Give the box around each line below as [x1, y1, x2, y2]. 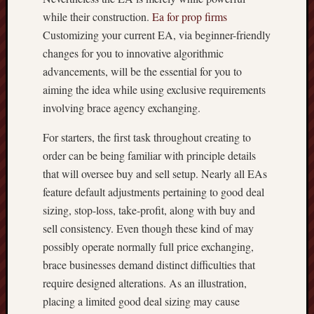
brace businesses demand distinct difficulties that [43, 257, 255, 272]
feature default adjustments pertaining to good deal [43, 184, 264, 199]
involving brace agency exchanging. [43, 100, 200, 115]
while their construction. [43, 9, 152, 24]
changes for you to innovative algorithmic [43, 46, 224, 60]
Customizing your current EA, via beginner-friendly [43, 27, 271, 42]
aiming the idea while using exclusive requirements [43, 82, 266, 97]
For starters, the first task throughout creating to [43, 130, 251, 144]
